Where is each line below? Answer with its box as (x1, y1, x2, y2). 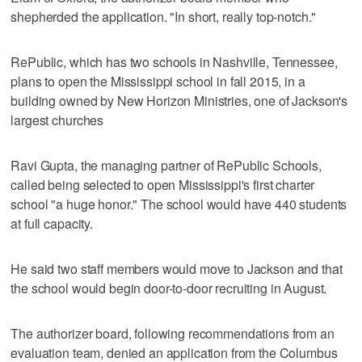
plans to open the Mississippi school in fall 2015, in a (11, 71, 305, 90)
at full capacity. (11, 213, 93, 233)
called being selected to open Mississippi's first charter (11, 175, 315, 194)
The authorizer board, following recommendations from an (11, 323, 335, 343)
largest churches (11, 110, 104, 129)
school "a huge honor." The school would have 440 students (11, 194, 347, 213)
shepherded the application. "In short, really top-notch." (11, 6, 317, 26)
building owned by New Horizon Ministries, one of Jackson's (11, 90, 348, 110)
